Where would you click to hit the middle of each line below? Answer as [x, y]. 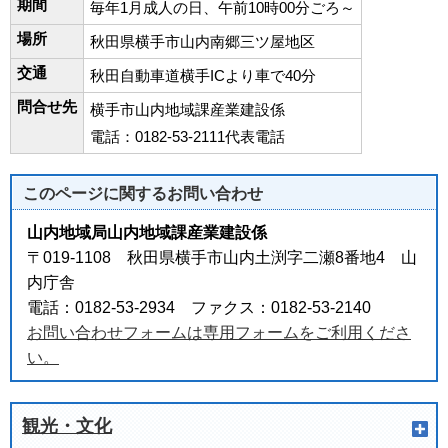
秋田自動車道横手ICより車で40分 [203, 75]
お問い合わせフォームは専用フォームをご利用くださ [219, 332]
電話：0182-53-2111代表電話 [187, 136]
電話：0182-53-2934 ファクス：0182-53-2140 [199, 307]
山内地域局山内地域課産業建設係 [147, 232]
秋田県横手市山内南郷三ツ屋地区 [202, 41]
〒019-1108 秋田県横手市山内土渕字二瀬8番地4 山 [222, 257]
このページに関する [95, 193]
